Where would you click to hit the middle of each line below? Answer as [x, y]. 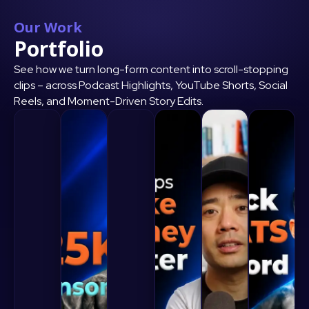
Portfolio [59, 49]
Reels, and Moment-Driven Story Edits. [109, 101]
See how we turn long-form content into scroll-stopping [151, 70]
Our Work [48, 28]
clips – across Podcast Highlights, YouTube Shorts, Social [151, 86]
